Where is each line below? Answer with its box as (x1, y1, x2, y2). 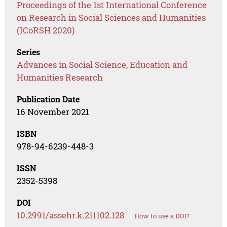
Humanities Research (17, 71, 103, 84)
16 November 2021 (17, 106, 90, 118)
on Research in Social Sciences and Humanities (17, 12, 206, 24)
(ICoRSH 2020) (17, 24, 75, 36)
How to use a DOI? (134, 211, 190, 221)
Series (17, 47, 41, 58)
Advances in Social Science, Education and (17, 59, 188, 71)
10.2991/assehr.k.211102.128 (17, 209, 125, 221)
